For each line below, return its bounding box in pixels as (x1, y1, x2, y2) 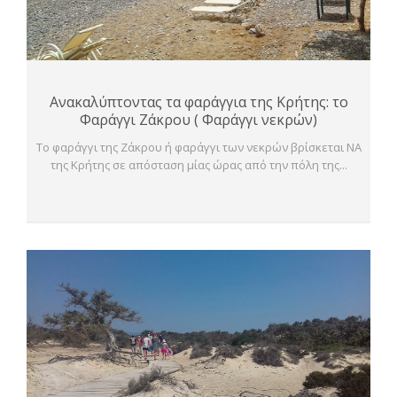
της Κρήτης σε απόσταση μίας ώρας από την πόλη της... (50, 157, 347, 174)
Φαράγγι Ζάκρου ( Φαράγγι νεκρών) (80, 110, 317, 130)
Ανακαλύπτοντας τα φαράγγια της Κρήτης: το (49, 92, 348, 113)
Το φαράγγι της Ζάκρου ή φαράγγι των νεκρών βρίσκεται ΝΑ (35, 139, 362, 156)
